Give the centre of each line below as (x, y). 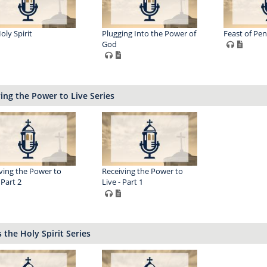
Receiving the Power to (142, 171)
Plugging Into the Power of (149, 33)
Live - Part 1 (122, 182)
